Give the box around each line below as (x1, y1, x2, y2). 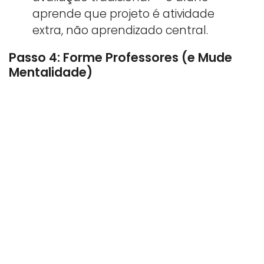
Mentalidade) (9, 64, 93, 81)
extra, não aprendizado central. (32, 22, 208, 39)
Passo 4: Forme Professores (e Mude (9, 49, 232, 67)
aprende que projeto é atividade (32, 6, 214, 22)
